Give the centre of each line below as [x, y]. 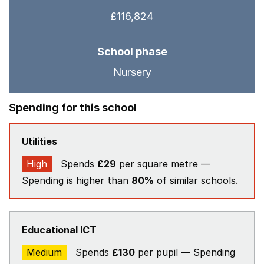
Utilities [39, 141]
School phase [132, 52]
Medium [44, 252]
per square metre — [163, 164]
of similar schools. [196, 180]
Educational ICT [59, 230]
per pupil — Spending [185, 252]
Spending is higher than [77, 180]
